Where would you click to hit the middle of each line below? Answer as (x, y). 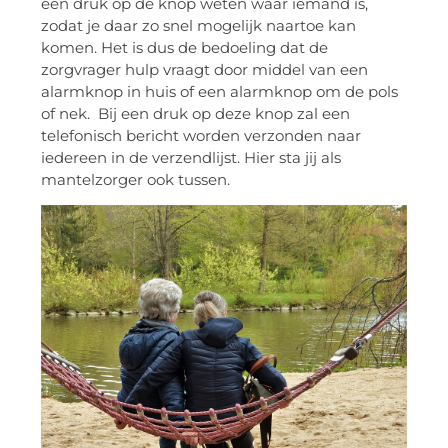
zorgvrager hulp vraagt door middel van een (204, 69)
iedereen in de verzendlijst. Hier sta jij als (191, 157)
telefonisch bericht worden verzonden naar (201, 135)
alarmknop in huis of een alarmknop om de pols (219, 91)
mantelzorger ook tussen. (135, 179)
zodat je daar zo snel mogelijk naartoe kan (198, 25)
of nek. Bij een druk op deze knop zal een (195, 113)
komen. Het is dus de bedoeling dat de (184, 47)
